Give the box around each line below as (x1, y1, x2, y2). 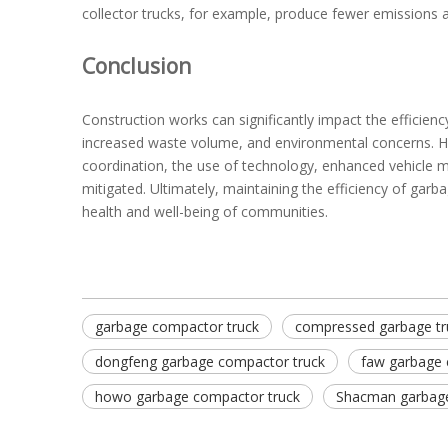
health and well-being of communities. (82, 202, 328, 221)
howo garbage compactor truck (95, 387, 300, 406)
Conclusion (82, 52, 191, 80)
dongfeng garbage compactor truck (95, 352, 325, 371)
